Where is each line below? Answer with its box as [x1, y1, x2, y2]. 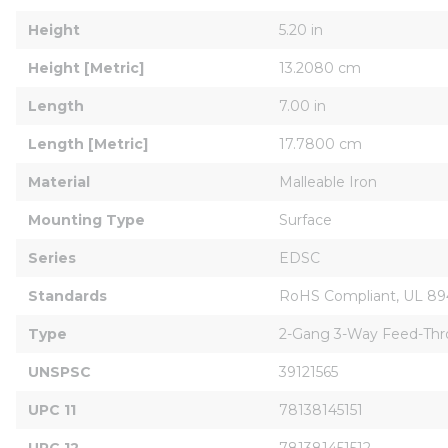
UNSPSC [28, 362, 91, 381]
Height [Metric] [28, 58, 144, 77]
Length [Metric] [28, 134, 148, 153]
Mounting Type [28, 210, 145, 229]
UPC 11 [28, 400, 76, 419]
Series [28, 248, 76, 267]
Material [28, 172, 90, 191]
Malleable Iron [279, 172, 377, 191]
